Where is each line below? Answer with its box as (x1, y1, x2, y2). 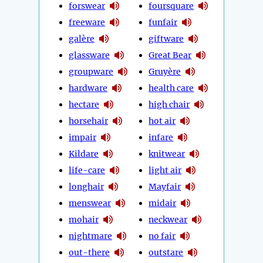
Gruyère (149, 66, 181, 77)
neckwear (149, 214, 188, 225)
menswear (69, 197, 111, 208)
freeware (69, 16, 105, 28)
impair (69, 131, 96, 143)
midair (149, 197, 177, 208)
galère (69, 33, 95, 44)
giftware (149, 33, 184, 44)
